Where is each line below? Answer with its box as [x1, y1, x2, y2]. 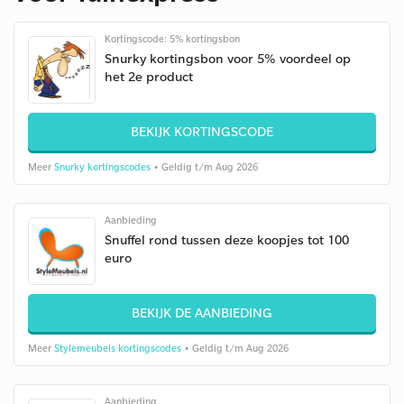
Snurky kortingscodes [54, 161, 151, 173]
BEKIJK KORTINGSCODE [131, 123, 273, 140]
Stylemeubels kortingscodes [54, 342, 181, 354]
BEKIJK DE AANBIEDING [132, 304, 272, 321]
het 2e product [105, 68, 193, 85]
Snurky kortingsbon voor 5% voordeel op [105, 50, 351, 67]
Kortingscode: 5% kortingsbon [105, 32, 240, 45]
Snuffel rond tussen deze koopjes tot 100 [105, 231, 349, 248]
